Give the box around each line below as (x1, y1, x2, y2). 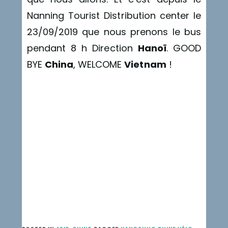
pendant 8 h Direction (26, 42, 138, 55)
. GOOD (166, 42, 202, 55)
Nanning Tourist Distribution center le (26, 9, 202, 22)
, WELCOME (73, 58, 125, 71)
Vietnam (124, 58, 166, 71)
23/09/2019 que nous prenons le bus (26, 25, 202, 39)
